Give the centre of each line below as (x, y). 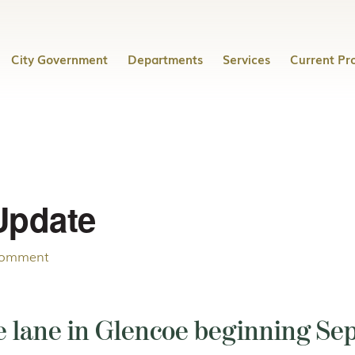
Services (246, 59)
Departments (165, 59)
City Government (59, 59)
